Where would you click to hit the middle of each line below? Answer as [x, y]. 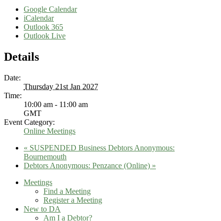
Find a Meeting [67, 191]
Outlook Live [45, 36]
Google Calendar [50, 9]
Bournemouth [45, 157]
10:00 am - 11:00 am [56, 105]
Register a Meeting [73, 200]
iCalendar [39, 18]
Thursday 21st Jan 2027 [61, 87]
